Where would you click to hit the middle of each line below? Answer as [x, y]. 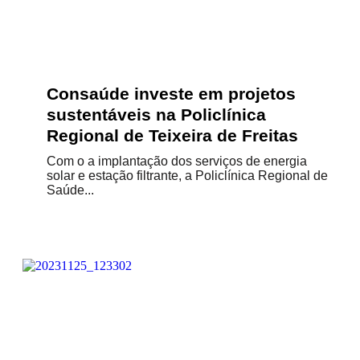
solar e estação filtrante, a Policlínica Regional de [187, 176]
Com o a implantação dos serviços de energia [177, 161]
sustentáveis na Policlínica [156, 115]
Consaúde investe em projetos [171, 94]
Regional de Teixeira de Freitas [172, 135]
